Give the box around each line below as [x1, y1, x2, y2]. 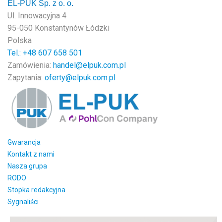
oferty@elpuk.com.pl [45, 73, 115, 82]
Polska [7, 36, 32, 45]
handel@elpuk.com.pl [53, 60, 126, 70]
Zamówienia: [7, 60, 53, 70]
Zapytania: [7, 73, 45, 82]
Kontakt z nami [7, 150, 55, 158]
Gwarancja [7, 138, 41, 146]
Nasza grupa [7, 162, 47, 170]
